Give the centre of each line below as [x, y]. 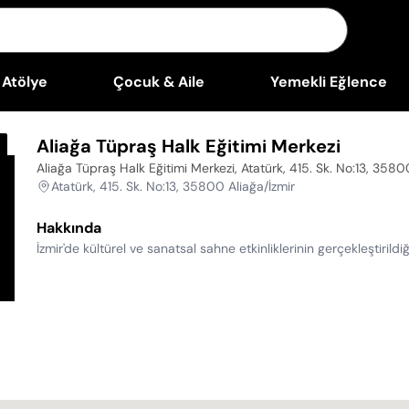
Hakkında [69, 228]
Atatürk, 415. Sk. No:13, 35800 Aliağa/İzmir [173, 186]
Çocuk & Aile [158, 82]
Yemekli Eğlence [328, 82]
